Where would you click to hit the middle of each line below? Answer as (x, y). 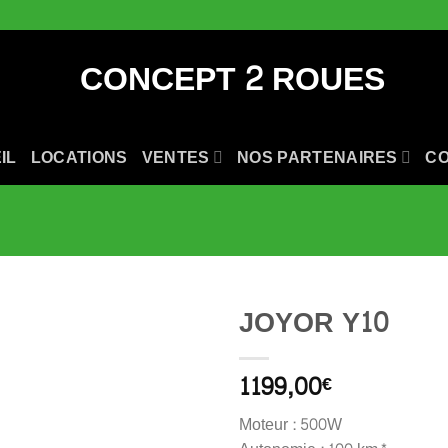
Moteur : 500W (290, 425)
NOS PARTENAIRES (317, 157)
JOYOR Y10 (313, 324)
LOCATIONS (79, 157)
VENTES (175, 157)
